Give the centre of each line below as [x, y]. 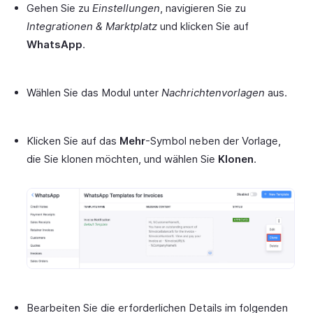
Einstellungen [126, 8]
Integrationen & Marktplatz [92, 27]
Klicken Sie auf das [73, 141]
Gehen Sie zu [59, 8]
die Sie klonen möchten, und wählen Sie [122, 159]
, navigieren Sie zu [203, 8]
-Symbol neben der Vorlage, [213, 141]
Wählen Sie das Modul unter [94, 93]
